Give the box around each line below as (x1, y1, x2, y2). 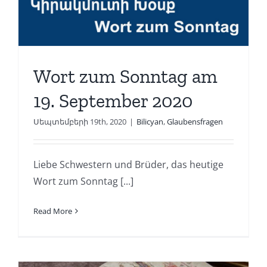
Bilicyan (136, 116, 163, 127)
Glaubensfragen (166, 116, 223, 127)
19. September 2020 (33, 89, 193, 112)
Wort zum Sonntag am (33, 64, 218, 88)
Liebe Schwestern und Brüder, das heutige (33, 157, 223, 171)
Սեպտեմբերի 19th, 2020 (33, 116, 126, 127)
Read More (33, 205, 72, 216)
